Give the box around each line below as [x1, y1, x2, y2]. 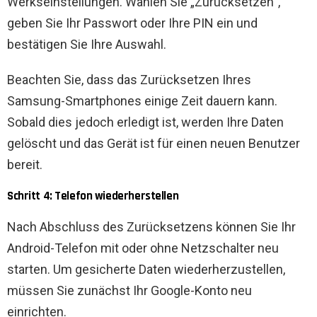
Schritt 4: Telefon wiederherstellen [7, 188, 179, 204]
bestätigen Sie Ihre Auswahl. [7, 37, 166, 52]
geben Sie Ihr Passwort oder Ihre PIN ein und [7, 16, 258, 31]
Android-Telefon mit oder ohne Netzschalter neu [7, 241, 279, 256]
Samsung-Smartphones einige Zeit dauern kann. [7, 93, 277, 109]
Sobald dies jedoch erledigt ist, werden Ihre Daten [7, 115, 284, 130]
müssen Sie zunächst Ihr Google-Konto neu [7, 283, 252, 299]
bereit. [7, 157, 42, 173]
